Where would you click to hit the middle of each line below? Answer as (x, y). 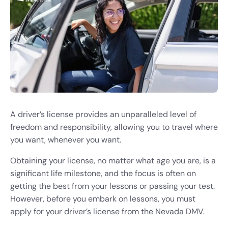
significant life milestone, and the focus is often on (103, 173)
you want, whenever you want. (67, 139)
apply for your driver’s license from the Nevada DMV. (107, 211)
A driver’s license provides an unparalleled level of (103, 114)
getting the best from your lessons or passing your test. (112, 186)
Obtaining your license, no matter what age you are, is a (113, 160)
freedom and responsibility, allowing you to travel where (114, 127)
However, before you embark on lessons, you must (103, 198)
